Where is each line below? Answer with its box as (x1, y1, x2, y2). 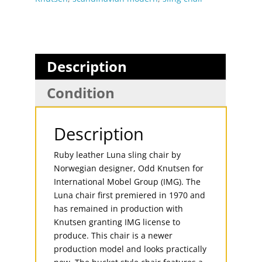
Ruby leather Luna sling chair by (53, 149, 181, 160)
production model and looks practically (53, 243, 206, 254)
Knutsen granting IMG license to (53, 216, 180, 227)
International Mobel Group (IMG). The (53, 175, 201, 187)
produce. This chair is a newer (53, 229, 173, 241)
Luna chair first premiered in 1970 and (53, 189, 205, 201)
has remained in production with (53, 202, 183, 214)
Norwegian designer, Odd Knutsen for (53, 162, 204, 174)
